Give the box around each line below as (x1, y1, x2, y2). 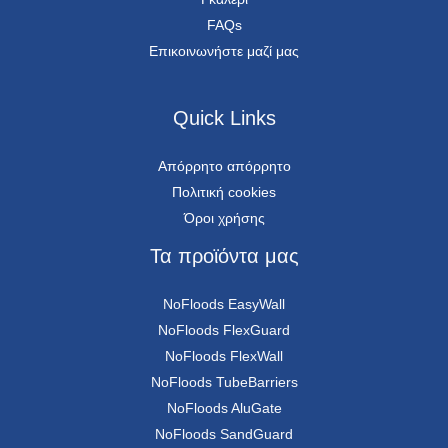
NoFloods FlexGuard (158, 322, 290, 339)
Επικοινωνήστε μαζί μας (149, 43, 299, 59)
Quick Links (172, 107, 276, 130)
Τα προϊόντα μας (149, 245, 299, 268)
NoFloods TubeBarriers (150, 374, 298, 391)
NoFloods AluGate (166, 400, 282, 417)
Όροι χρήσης (183, 210, 265, 227)
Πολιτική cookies (172, 184, 276, 201)
